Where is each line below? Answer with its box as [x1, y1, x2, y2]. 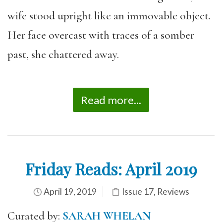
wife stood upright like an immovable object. [7, 8, 211, 23]
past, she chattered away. [7, 47, 119, 61]
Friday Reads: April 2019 [25, 158, 197, 179]
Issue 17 [121, 186, 154, 197]
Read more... [81, 93, 141, 107]
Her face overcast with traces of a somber [7, 28, 194, 42]
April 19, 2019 [42, 186, 97, 197]
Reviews [157, 186, 189, 197]
